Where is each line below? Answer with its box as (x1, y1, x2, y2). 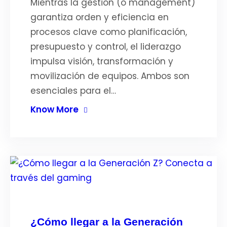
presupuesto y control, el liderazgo (30, 41, 181, 53)
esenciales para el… (30, 85, 116, 97)
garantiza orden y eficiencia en (30, 11, 169, 23)
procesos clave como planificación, (30, 26, 187, 38)
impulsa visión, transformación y (30, 55, 173, 67)
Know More (30, 103, 79, 116)
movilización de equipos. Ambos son (30, 70, 190, 82)
